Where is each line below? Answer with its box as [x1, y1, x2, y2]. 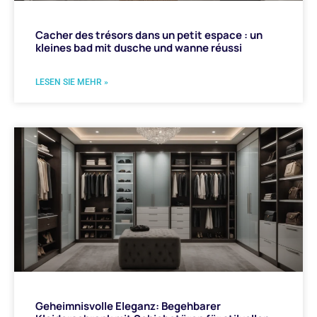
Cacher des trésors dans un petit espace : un [35, 27, 263, 42]
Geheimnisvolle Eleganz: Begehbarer [35, 298, 221, 313]
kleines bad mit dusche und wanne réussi [35, 40, 242, 55]
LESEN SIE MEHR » [35, 76, 108, 87]
